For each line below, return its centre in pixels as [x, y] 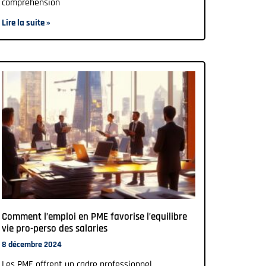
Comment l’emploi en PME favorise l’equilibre [94, 217]
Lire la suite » [26, 23]
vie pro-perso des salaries [55, 229]
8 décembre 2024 [32, 245]
